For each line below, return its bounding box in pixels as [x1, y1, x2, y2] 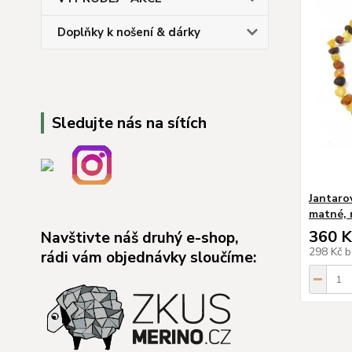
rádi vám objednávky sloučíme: [41, 247, 256, 268]
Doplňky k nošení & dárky [57, 24, 200, 40]
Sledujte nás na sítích [52, 112, 207, 134]
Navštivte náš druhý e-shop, [41, 228, 238, 248]
